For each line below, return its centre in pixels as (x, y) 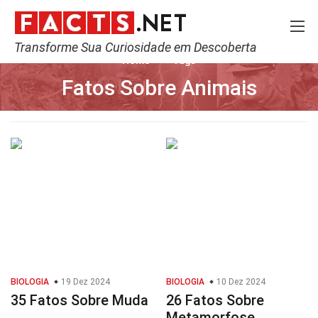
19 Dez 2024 (84, 282)
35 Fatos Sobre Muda (79, 300)
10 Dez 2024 (240, 282)
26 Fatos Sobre (215, 300)
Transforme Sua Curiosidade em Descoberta (136, 47)
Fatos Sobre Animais (159, 88)
